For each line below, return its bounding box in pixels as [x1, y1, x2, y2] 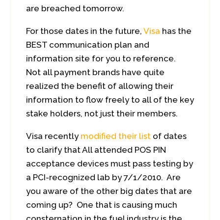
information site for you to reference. [26, 54, 178, 63]
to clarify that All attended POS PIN [26, 145, 166, 155]
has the [160, 26, 192, 36]
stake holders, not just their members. [26, 109, 178, 118]
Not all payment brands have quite [26, 67, 165, 77]
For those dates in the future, [26, 26, 143, 36]
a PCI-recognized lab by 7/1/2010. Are [26, 172, 181, 182]
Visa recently [26, 131, 81, 141]
